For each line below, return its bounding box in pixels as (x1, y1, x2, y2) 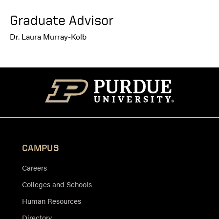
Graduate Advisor (10, 12, 113, 28)
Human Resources (22, 195, 81, 206)
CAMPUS (22, 142, 59, 153)
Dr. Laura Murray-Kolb (10, 31, 87, 43)
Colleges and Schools (22, 178, 92, 189)
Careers (22, 162, 47, 173)
